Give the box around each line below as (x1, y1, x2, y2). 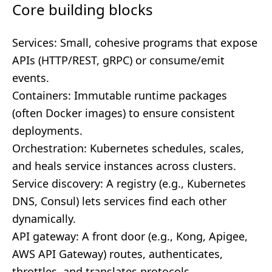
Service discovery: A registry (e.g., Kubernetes (12, 176, 246, 191)
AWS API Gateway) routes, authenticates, (12, 246, 223, 261)
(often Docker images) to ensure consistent (12, 106, 235, 120)
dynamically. (12, 211, 76, 226)
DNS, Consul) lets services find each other (12, 194, 226, 208)
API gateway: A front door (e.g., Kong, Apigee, (12, 229, 248, 243)
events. (12, 70, 49, 85)
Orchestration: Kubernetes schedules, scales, (12, 141, 244, 155)
